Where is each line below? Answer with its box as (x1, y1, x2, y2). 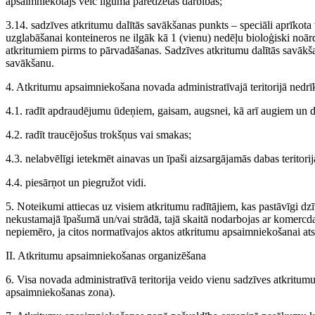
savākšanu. (6, 57, 54, 69)
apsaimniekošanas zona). (6, 286, 115, 298)
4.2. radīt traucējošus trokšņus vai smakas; (6, 129, 191, 141)
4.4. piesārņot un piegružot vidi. (6, 176, 146, 188)
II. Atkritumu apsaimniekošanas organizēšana (6, 250, 206, 262)
